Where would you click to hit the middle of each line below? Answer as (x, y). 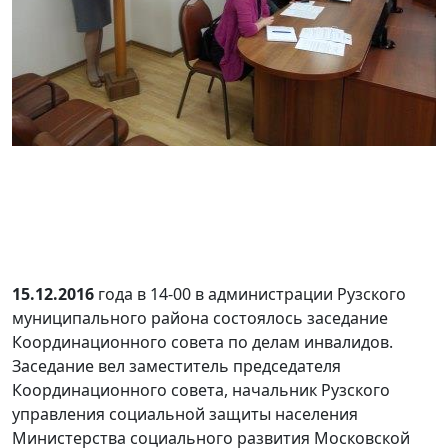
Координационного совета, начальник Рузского (201, 390)
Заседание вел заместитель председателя (176, 366)
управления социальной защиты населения (185, 414)
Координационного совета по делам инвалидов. (202, 342)
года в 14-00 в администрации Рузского (250, 294)
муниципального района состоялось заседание (200, 318)
